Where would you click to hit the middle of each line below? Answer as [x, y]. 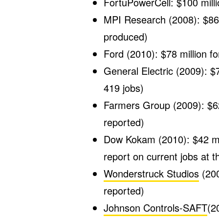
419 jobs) [124, 88]
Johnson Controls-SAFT [155, 208]
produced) [126, 36]
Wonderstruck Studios [151, 173]
